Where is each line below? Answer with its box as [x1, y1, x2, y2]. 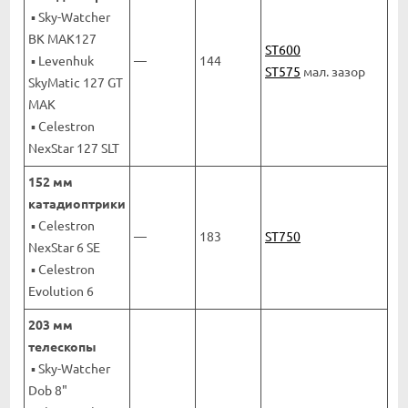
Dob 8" [28, 381, 67, 398]
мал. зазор [301, 62, 365, 79]
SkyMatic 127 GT [28, 73, 123, 90]
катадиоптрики [28, 194, 126, 211]
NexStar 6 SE [28, 238, 100, 255]
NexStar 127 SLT [28, 138, 119, 156]
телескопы [28, 337, 97, 354]
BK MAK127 [28, 29, 97, 46]
